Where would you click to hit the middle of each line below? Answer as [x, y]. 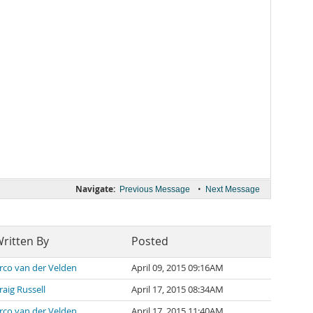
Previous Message [155, 189]
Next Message [233, 189]
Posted [150, 241]
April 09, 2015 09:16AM [177, 268]
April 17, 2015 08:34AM [177, 290]
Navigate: [95, 189]
